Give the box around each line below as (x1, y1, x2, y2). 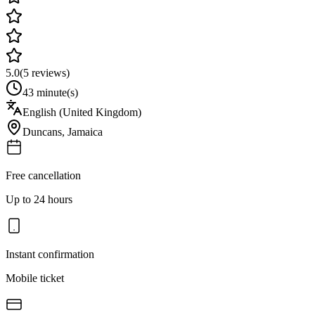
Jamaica (67, 125, 103, 138)
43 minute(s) (22, 86, 78, 98)
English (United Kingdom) (22, 105, 141, 118)
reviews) (29, 66, 70, 79)
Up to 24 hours (6, 193, 72, 205)
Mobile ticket (6, 271, 64, 284)
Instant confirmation (6, 247, 94, 260)
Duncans (22, 125, 62, 138)
